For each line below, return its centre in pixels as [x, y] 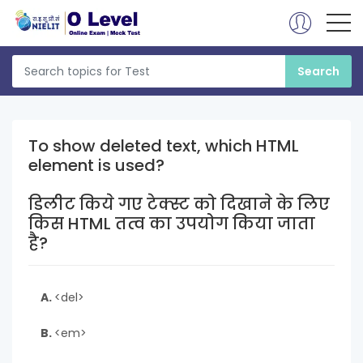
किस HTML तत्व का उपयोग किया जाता [172, 224]
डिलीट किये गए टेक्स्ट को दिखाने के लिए [179, 204]
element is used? [96, 165]
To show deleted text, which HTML [164, 146]
